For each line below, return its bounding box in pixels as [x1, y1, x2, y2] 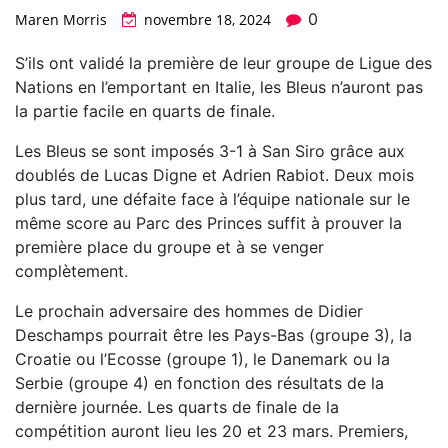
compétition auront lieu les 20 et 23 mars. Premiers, [15, 421, 408, 442]
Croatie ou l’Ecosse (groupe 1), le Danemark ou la [15, 349, 390, 370]
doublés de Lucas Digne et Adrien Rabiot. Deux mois [15, 165, 414, 186]
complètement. [15, 261, 128, 282]
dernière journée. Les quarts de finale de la [15, 397, 339, 418]
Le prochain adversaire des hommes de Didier [15, 301, 363, 322]
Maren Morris [15, 10, 107, 30]
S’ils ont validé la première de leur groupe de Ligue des [15, 53, 432, 74]
